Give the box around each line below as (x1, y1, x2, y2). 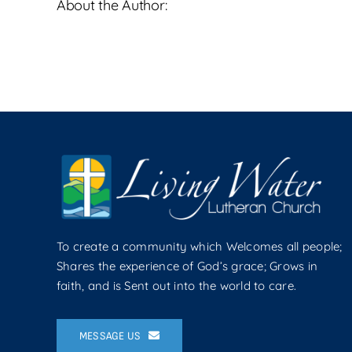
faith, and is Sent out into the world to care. (56, 277, 296, 293)
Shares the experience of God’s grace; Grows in (56, 258, 317, 273)
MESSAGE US (79, 328, 141, 343)
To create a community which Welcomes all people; (56, 238, 343, 254)
